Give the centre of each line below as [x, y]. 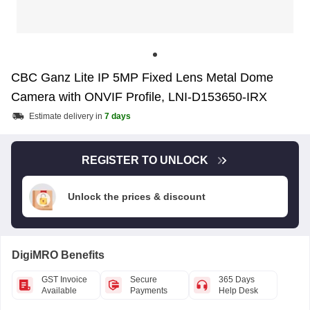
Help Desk [238, 291]
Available [59, 291]
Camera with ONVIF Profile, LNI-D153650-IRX [139, 97]
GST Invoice [64, 280]
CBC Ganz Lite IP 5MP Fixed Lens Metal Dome [142, 77]
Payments [149, 291]
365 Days [237, 280]
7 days [118, 116]
